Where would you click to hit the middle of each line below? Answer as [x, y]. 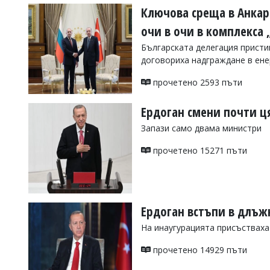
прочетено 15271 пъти [199, 150]
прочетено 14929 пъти [199, 250]
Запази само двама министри [201, 128]
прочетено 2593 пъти [196, 82]
